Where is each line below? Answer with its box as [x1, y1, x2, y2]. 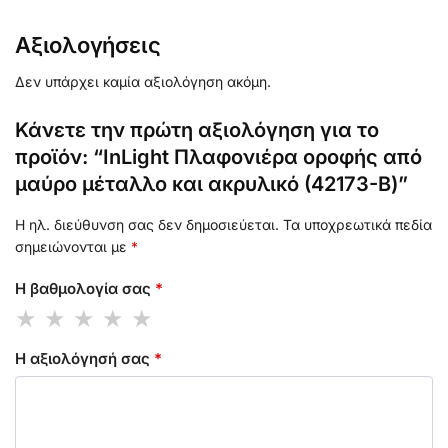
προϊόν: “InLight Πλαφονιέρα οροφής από [15, 144, 422, 169]
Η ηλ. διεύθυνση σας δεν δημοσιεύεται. [15, 215, 279, 233]
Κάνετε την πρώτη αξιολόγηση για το [15, 117, 379, 142]
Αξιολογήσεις [15, 31, 161, 58]
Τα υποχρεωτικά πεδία [283, 215, 432, 233]
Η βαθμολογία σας [15, 279, 155, 299]
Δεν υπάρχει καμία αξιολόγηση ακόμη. [15, 72, 271, 90]
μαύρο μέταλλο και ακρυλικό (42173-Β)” [15, 171, 408, 196]
